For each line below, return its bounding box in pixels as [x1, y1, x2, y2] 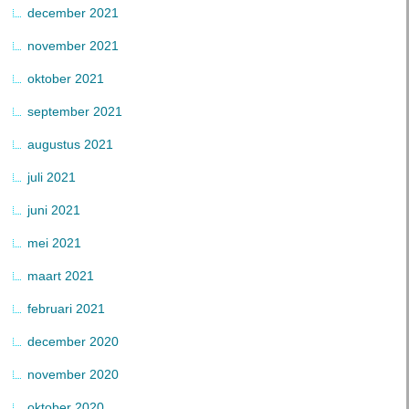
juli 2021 [27, 170, 76, 184]
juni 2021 [27, 203, 80, 217]
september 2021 [27, 104, 122, 119]
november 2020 [27, 367, 119, 382]
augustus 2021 [27, 137, 113, 152]
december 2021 [27, 5, 119, 20]
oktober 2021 [27, 71, 104, 86]
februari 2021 [27, 301, 105, 316]
